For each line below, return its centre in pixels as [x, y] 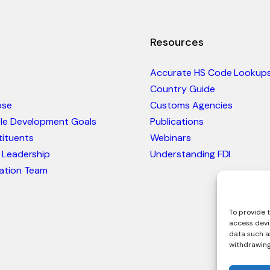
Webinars [171, 137]
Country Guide [183, 89]
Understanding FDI [190, 154]
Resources [177, 42]
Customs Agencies [191, 105]
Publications [177, 121]
